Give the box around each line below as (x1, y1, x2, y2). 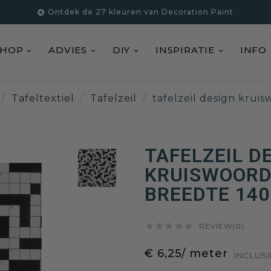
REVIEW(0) (199, 221, 244, 230)
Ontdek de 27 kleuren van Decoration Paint (48, 7, 234, 16)
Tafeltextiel (11, 93, 74, 104)
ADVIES (48, 44, 87, 56)
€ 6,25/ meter (145, 247, 228, 260)
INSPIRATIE (155, 44, 215, 56)
